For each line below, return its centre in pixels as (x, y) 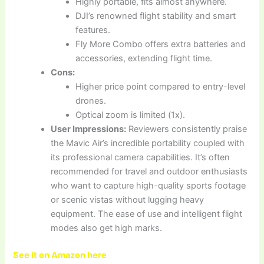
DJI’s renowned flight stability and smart (156, 16)
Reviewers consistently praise (187, 129)
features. (93, 30)
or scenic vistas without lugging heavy (128, 199)
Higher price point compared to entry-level (161, 86)
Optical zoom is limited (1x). (131, 115)
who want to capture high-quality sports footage (148, 185)
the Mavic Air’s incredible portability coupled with (148, 143)
